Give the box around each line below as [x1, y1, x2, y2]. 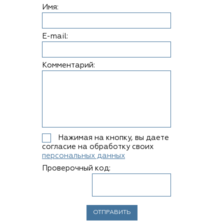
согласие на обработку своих [42, 143, 153, 150]
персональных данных [42, 152, 125, 159]
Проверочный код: [42, 164, 110, 172]
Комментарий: [42, 61, 95, 69]
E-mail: [42, 32, 68, 40]
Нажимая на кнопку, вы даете [58, 134, 169, 141]
